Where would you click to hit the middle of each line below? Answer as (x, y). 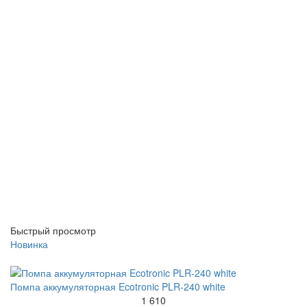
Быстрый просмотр (53, 230)
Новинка (29, 244)
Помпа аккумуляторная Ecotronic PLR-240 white (118, 286)
